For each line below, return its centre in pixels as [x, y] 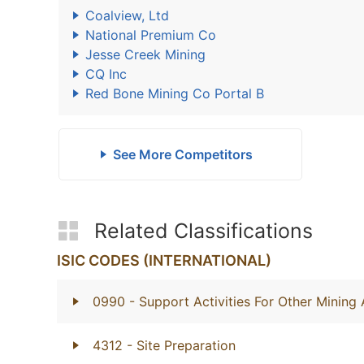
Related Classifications [204, 231]
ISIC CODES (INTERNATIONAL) [164, 260]
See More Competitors [182, 154]
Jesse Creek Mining [145, 54]
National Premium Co [151, 35]
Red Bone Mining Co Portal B [175, 93]
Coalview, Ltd [127, 15]
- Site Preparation [181, 345]
